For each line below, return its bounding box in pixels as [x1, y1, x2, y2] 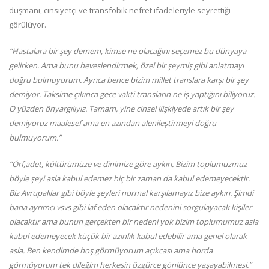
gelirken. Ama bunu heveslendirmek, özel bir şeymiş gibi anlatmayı [9, 60, 244, 71]
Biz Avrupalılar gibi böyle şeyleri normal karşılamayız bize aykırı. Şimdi [9, 187, 253, 199]
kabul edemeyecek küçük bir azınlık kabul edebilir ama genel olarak [9, 231, 247, 242]
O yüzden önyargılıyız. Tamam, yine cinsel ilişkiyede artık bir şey [9, 103, 234, 115]
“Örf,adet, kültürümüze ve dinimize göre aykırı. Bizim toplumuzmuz [9, 159, 247, 170]
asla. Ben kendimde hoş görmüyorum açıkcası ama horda [9, 245, 213, 256]
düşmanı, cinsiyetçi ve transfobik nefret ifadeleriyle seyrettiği [9, 5, 231, 16]
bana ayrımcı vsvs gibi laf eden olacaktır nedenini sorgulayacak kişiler [9, 202, 252, 213]
